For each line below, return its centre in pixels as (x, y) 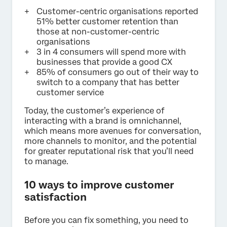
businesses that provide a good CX (104, 62)
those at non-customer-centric (98, 31)
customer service (70, 92)
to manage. (46, 161)
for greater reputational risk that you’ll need (109, 151)
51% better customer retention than (107, 21)
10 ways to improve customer (99, 185)
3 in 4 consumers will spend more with (111, 52)
